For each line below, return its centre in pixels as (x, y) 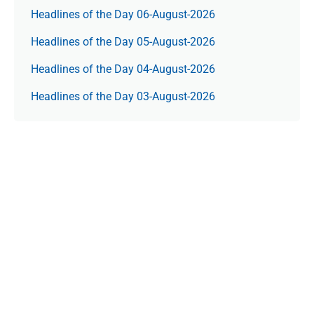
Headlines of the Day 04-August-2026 (123, 69)
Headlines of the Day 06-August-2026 (123, 14)
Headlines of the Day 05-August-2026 (123, 42)
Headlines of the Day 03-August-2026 (123, 96)
